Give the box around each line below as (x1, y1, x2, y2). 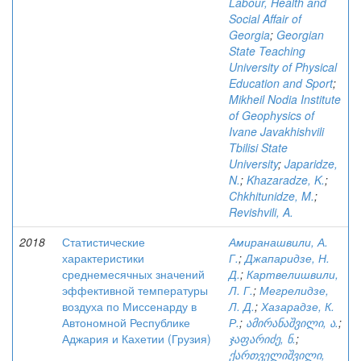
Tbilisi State (229, 139, 288, 156)
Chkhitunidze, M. (229, 188, 314, 204)
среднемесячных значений (62, 266, 205, 282)
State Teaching (229, 43, 305, 59)
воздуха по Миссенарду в (62, 298, 197, 314)
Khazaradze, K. (247, 172, 325, 188)
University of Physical (229, 59, 337, 75)
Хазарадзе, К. (261, 298, 334, 314)
